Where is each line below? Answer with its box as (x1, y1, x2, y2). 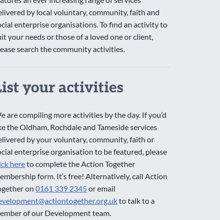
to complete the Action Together (25, 159, 136, 168)
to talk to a (117, 195, 155, 205)
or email (87, 183, 116, 193)
